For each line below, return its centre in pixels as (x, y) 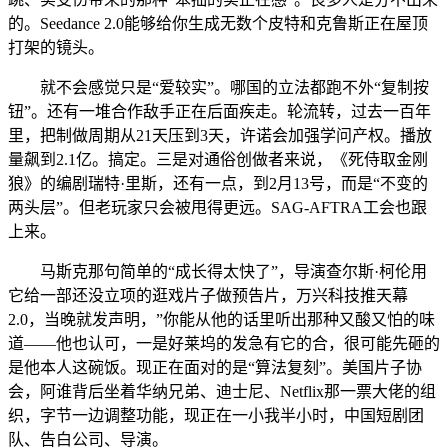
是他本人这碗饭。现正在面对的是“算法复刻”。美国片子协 (215, 368)
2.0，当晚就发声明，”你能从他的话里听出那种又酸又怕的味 (221, 320)
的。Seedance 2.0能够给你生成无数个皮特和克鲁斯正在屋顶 (218, 24)
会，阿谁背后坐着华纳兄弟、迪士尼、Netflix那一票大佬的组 (222, 392)
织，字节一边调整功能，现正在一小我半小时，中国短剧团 (216, 416)
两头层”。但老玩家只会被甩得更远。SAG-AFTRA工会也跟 (217, 208)
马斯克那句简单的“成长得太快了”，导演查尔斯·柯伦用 (217, 272)
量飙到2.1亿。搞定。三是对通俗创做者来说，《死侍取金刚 (218, 160)
